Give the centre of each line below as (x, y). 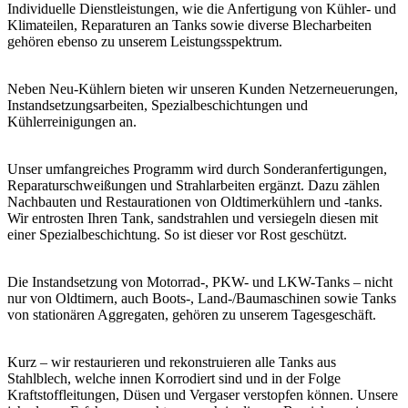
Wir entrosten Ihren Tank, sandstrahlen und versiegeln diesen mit (193, 218)
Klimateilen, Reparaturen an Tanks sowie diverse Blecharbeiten (189, 25)
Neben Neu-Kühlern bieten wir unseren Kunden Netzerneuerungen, (203, 88)
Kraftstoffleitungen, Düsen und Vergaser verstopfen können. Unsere (203, 394)
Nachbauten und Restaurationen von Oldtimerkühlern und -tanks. (195, 201)
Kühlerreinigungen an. (72, 121)
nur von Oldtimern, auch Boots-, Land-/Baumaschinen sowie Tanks (202, 298)
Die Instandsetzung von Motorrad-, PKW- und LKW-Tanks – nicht (200, 281)
